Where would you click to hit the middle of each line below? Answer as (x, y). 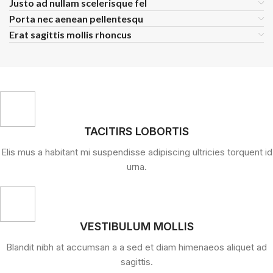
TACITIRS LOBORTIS (136, 131)
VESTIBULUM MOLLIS (136, 226)
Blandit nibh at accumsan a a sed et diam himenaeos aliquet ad (136, 247)
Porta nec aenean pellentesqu (76, 19)
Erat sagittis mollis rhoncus (70, 34)
